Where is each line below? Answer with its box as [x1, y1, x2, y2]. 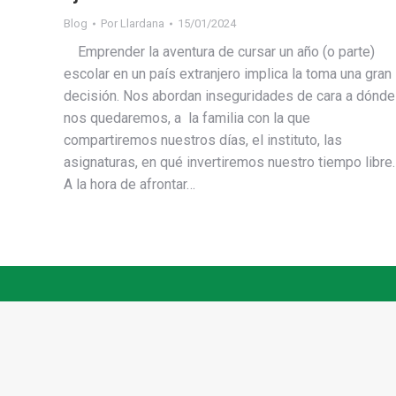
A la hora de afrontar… [64, 176, 195, 193]
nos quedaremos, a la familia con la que [64, 110, 310, 126]
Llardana [120, 17, 164, 30]
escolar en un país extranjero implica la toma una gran [64, 65, 392, 82]
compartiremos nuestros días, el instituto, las [64, 132, 342, 148]
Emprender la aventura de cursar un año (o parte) [64, 43, 375, 60]
